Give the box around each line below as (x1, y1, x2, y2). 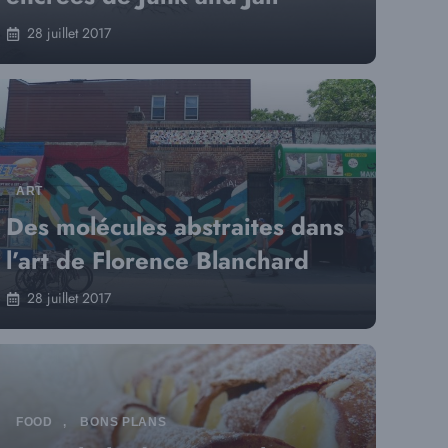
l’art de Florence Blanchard (6, 243, 309, 278)
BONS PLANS (80, 415, 167, 429)
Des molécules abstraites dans (6, 209, 344, 244)
